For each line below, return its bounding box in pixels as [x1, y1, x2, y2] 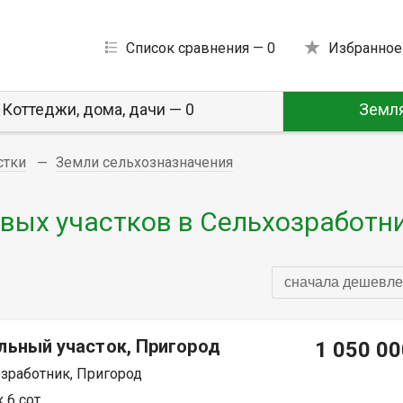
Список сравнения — [125, 39, 267, 57]
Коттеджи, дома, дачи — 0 [2, 100, 195, 119]
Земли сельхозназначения [56, 154, 233, 171]
